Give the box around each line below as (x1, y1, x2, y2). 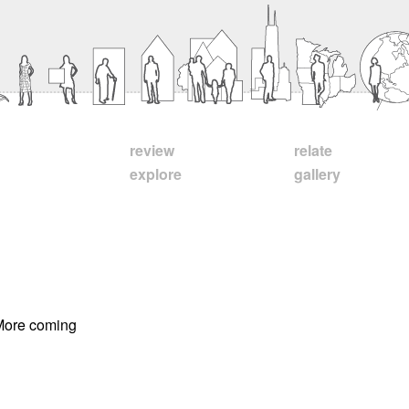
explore (130, 163, 182, 184)
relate (294, 140, 332, 161)
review (130, 140, 174, 161)
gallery (294, 163, 341, 184)
